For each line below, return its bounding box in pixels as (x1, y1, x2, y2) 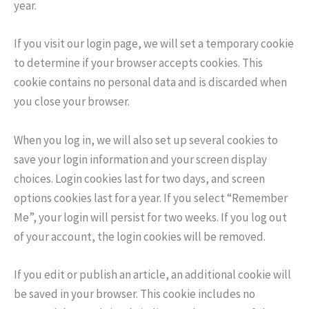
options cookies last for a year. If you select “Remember (14, 190, 288, 206)
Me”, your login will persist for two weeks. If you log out (14, 209, 287, 225)
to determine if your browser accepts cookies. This (14, 55, 263, 71)
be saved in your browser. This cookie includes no (14, 286, 255, 301)
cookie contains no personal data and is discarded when (14, 74, 287, 90)
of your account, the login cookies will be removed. (14, 228, 266, 244)
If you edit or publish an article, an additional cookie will (14, 266, 291, 282)
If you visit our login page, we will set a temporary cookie (14, 36, 294, 52)
